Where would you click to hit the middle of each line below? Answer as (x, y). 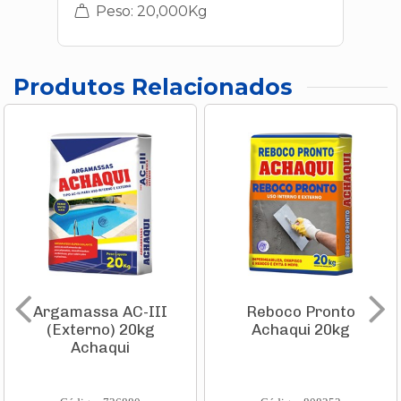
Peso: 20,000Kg (150, 11)
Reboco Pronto (301, 312)
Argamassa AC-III (100, 312)
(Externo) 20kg (100, 330)
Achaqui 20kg (301, 330)
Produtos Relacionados (153, 87)
